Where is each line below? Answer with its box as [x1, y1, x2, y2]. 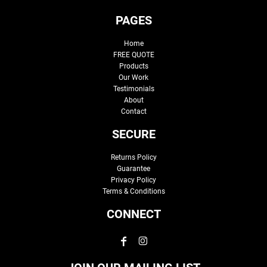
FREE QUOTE [113, 50, 154, 59]
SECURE [111, 126, 156, 141]
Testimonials [113, 84, 154, 93]
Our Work [119, 73, 148, 82]
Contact [120, 107, 147, 116]
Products [119, 61, 148, 70]
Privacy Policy [111, 175, 156, 184]
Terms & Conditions [102, 187, 165, 195]
